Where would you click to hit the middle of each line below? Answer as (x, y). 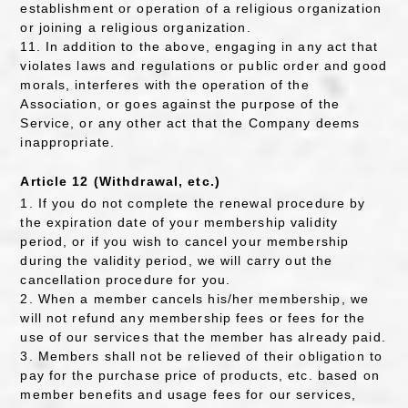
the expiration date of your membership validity (179, 222)
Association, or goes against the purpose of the (180, 103)
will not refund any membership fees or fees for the (193, 317)
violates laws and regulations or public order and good (204, 65)
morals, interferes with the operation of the (165, 84)
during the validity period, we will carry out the (177, 260)
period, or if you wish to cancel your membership (185, 241)
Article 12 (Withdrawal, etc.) (120, 181)
